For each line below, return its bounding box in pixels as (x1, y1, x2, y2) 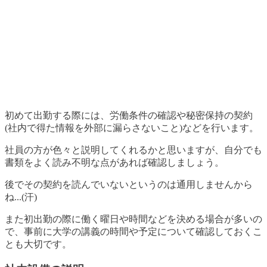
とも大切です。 (5, 239, 72, 250)
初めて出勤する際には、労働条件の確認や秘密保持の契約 (5, 110, 253, 121)
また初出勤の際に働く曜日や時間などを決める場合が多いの (5, 214, 262, 225)
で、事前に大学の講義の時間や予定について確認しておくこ (5, 226, 262, 237)
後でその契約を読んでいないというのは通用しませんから (5, 179, 253, 190)
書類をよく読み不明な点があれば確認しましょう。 (5, 157, 224, 168)
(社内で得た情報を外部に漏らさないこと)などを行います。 (5, 123, 259, 133)
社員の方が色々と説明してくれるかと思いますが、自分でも (5, 145, 262, 156)
